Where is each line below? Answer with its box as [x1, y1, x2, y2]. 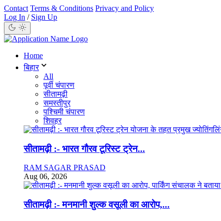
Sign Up [31, 13, 57, 21]
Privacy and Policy [95, 4, 154, 12]
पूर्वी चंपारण [43, 81, 74, 89]
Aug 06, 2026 [24, 172, 67, 181]
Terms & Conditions [30, 4, 93, 12]
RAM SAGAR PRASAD [24, 163, 106, 172]
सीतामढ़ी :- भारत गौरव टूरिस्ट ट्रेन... [24, 143, 145, 154]
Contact [4, 4, 28, 12]
